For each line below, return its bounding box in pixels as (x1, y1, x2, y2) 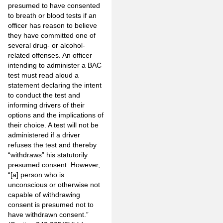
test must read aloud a (8, 71, 79, 79)
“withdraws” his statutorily (8, 150, 88, 159)
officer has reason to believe (8, 21, 97, 29)
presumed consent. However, (8, 160, 100, 169)
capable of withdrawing (8, 190, 80, 199)
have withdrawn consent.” (8, 210, 89, 219)
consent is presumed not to (8, 200, 94, 209)
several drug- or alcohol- (8, 41, 85, 49)
